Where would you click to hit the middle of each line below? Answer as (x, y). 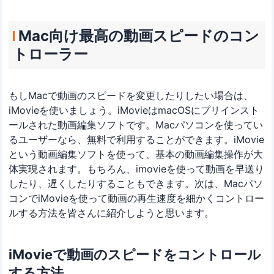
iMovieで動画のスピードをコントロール (135, 254)
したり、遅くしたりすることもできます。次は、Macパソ (136, 183)
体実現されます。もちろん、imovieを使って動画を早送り (137, 168)
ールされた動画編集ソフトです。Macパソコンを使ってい (136, 124)
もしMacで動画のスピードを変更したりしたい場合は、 (131, 95)
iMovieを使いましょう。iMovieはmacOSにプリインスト (134, 110)
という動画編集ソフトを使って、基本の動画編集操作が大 (136, 154)
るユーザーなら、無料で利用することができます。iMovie (137, 139)
